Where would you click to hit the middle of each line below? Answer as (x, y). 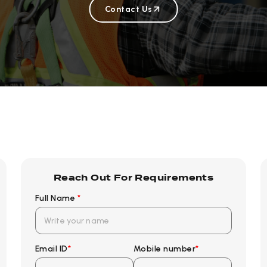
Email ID (51, 249)
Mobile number (165, 249)
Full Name (56, 198)
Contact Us (128, 9)
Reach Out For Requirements (133, 178)
